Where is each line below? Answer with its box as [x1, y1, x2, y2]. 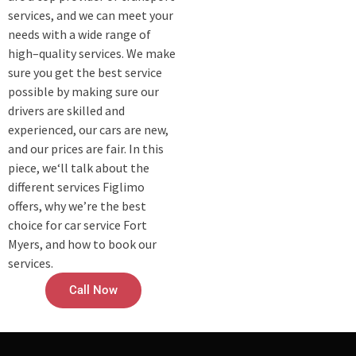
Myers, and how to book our [8, 236, 157, 253]
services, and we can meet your [8, 7, 173, 24]
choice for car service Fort [8, 217, 147, 234]
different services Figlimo [8, 179, 145, 195]
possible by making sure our [8, 83, 159, 100]
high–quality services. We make [8, 45, 176, 62]
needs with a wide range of [8, 26, 151, 43]
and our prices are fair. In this [8, 141, 164, 157]
